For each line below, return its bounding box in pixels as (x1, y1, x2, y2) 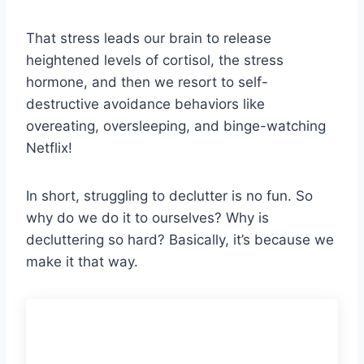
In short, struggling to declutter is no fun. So (26, 187, 313, 204)
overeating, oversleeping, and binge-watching (26, 117, 326, 134)
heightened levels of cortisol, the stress (26, 51, 284, 68)
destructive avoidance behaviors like (26, 95, 265, 112)
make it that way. (26, 253, 138, 270)
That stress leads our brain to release (26, 29, 271, 46)
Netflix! (26, 139, 72, 156)
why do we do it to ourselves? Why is (26, 209, 269, 226)
